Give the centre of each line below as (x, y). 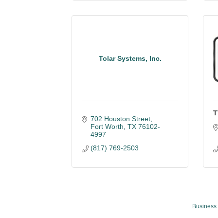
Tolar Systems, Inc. (130, 58)
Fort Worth (107, 127)
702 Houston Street (120, 119)
